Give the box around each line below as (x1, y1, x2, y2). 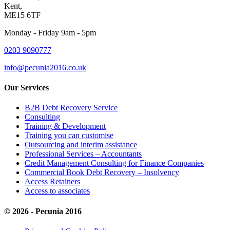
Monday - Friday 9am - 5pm (4, 28, 96, 37)
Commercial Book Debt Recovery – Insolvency (25, 168, 179, 177)
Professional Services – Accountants (25, 149, 142, 159)
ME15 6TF (4, 10, 41, 20)
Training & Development (25, 122, 106, 131)
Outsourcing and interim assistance (25, 140, 137, 149)
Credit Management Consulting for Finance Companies (25, 159, 204, 168)
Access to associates (25, 186, 90, 196)
